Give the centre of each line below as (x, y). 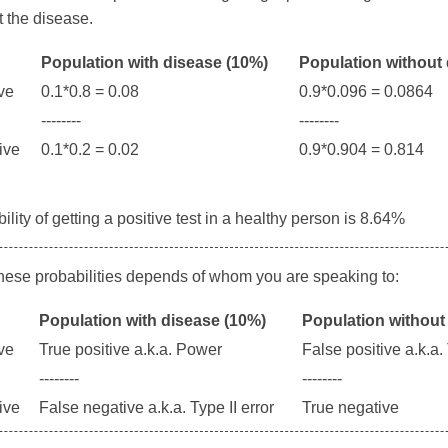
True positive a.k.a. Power (130, 350)
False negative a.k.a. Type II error (156, 408)
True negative (350, 408)
